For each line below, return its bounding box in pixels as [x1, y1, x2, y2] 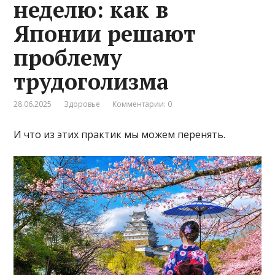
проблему [14, 42, 123, 72]
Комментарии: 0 [112, 98, 172, 109]
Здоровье [64, 98, 101, 109]
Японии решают [14, 18, 196, 48]
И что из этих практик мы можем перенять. [14, 127, 226, 141]
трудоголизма [14, 66, 169, 96]
